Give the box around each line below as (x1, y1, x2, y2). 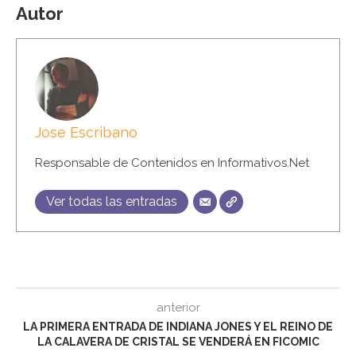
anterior (156, 300, 200, 315)
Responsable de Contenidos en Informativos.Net (34, 155, 309, 170)
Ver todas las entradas (45, 193, 177, 209)
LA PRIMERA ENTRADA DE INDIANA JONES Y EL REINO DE (23, 320, 333, 334)
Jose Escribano (34, 123, 137, 141)
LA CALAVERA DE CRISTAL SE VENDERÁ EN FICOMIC (37, 335, 319, 349)
